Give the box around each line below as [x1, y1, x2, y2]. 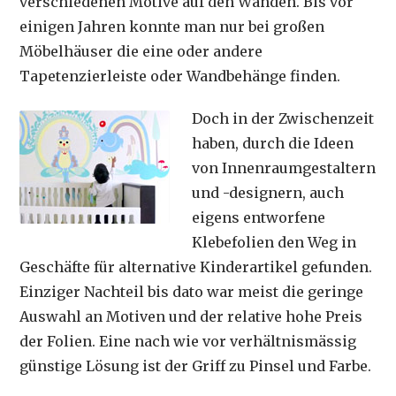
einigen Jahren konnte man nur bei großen [19, 18, 325, 35]
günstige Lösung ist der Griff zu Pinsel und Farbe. [19, 357, 372, 375]
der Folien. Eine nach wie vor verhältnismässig [19, 332, 357, 350]
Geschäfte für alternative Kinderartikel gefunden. [19, 258, 373, 276]
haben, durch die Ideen [192, 134, 354, 152]
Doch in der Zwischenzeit [192, 110, 375, 127]
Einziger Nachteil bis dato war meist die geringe [19, 283, 364, 301]
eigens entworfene [192, 209, 326, 226]
